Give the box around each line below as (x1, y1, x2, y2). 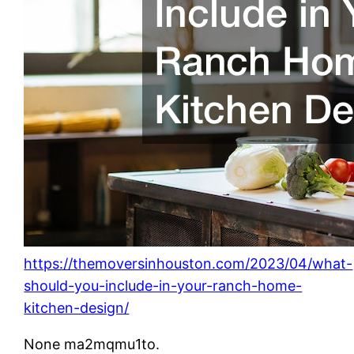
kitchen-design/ (24, 299, 130, 316)
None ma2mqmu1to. (24, 335, 160, 352)
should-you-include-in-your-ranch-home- (24, 277, 303, 294)
